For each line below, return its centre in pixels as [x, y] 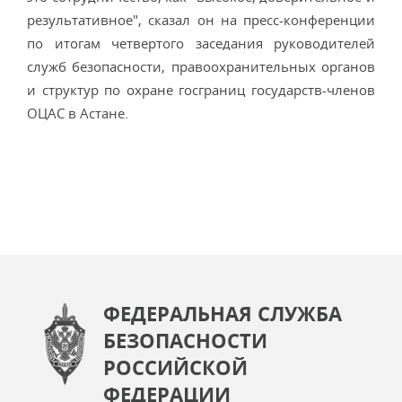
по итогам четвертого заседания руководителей [201, 43]
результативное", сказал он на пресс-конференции [201, 20]
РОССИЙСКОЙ [175, 367]
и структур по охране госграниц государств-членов [201, 90]
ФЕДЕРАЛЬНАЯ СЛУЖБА [223, 313]
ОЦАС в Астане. [78, 113]
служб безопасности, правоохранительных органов [201, 66]
